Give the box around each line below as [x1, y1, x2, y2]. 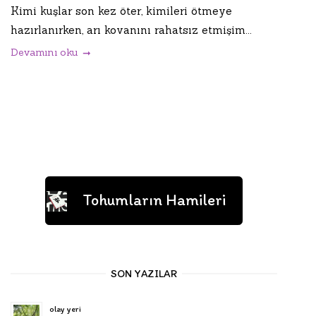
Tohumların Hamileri [83, 190, 226, 210]
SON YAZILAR [111, 267, 177, 280]
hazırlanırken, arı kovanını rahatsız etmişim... [11, 23, 252, 37]
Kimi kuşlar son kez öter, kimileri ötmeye [11, 4, 232, 18]
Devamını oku [11, 46, 78, 59]
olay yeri [49, 303, 81, 314]
